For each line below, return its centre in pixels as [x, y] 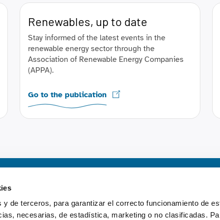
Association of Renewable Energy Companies [106, 59]
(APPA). [41, 70]
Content [155, 188]
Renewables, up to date [88, 21]
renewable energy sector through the [91, 49]
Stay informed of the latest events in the [97, 38]
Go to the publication [67, 95]
